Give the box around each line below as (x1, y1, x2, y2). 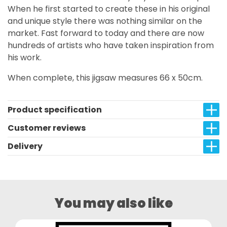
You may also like (54, 195, 173, 212)
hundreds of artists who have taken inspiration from (8, 40, 214, 51)
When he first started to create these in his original (8, 3, 210, 15)
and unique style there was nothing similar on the (8, 15, 202, 27)
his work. (8, 52, 42, 63)
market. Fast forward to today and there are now (8, 27, 204, 39)
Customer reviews (8, 122, 86, 134)
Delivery (8, 140, 43, 152)
